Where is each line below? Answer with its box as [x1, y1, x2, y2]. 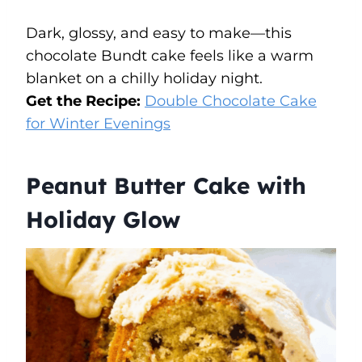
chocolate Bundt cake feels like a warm [26, 46, 314, 65]
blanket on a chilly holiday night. [26, 69, 263, 87]
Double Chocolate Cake [145, 91, 317, 110]
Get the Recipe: [26, 91, 145, 110]
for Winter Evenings [26, 114, 170, 133]
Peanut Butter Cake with [26, 170, 306, 200]
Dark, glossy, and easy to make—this [26, 23, 292, 42]
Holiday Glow [26, 204, 180, 234]
